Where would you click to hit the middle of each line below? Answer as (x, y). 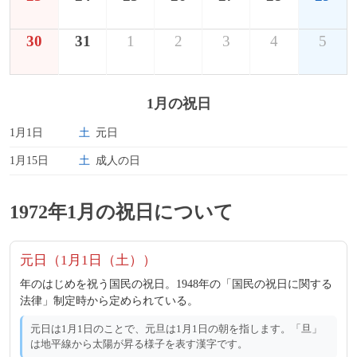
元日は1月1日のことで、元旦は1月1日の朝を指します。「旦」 (176, 329)
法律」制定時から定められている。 (109, 300)
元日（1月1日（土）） (88, 260)
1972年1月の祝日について (122, 212)
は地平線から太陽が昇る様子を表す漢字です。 (139, 344)
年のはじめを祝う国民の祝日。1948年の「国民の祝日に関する (176, 284)
